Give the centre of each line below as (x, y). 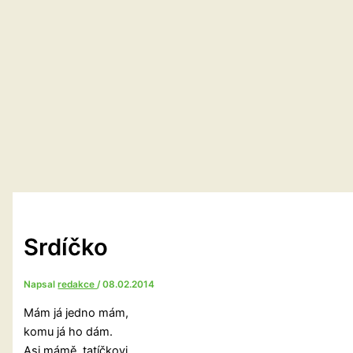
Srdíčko (66, 247)
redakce (78, 285)
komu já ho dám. (69, 331)
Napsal (41, 285)
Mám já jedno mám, (76, 312)
